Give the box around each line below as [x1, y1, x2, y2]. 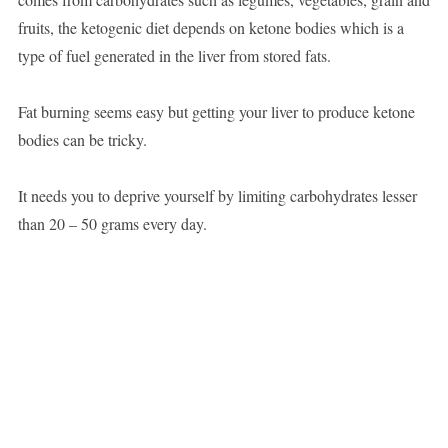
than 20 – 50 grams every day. [17, 213, 207, 235]
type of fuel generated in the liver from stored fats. [17, 45, 331, 67]
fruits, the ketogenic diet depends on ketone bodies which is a [17, 17, 404, 39]
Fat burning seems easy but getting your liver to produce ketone [17, 101, 415, 123]
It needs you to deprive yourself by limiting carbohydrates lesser [17, 185, 417, 207]
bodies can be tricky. [17, 129, 147, 151]
